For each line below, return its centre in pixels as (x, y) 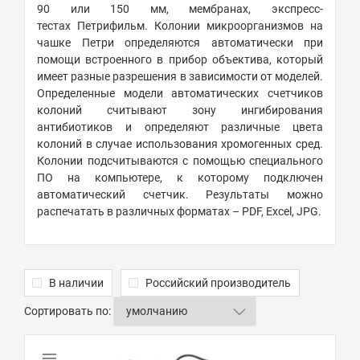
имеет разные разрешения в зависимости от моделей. (180, 77)
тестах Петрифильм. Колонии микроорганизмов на (180, 26)
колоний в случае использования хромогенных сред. (180, 144)
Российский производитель (218, 283)
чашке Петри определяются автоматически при (180, 43)
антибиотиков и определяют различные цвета (180, 127)
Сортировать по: (67, 311)
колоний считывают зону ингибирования (180, 110)
